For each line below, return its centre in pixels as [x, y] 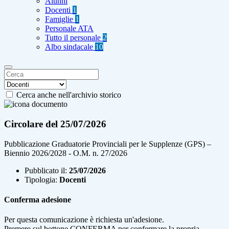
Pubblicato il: [46, 170]
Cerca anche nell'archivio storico [69, 95]
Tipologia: [41, 179]
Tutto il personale [74, 38]
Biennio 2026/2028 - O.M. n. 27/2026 [66, 153]
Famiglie [60, 19]
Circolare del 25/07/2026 [55, 124]
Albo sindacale [70, 47]
